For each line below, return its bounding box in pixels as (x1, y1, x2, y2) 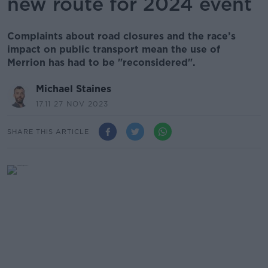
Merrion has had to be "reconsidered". (7, 57, 196, 68)
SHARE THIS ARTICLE (7, 127, 89, 136)
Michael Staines (36, 83, 111, 95)
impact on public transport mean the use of (7, 44, 220, 55)
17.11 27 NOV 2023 (36, 99, 108, 108)
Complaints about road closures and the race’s (7, 31, 236, 42)
